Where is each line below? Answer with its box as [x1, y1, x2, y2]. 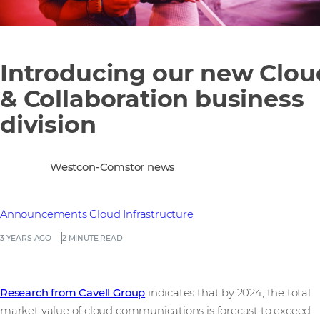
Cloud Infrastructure [89, 208, 194, 221]
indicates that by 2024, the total [145, 286, 311, 300]
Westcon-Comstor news [50, 160, 175, 174]
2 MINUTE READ [61, 234, 123, 244]
